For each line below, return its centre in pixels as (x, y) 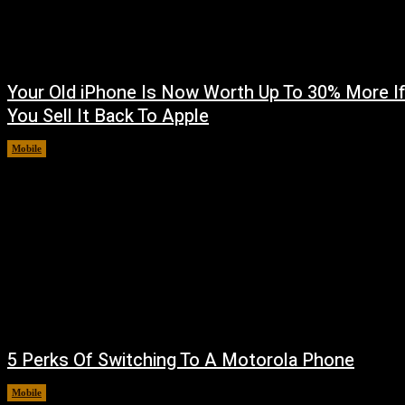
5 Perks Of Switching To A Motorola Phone (181, 361)
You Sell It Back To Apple (108, 116)
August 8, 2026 (91, 148)
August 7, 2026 (91, 393)
